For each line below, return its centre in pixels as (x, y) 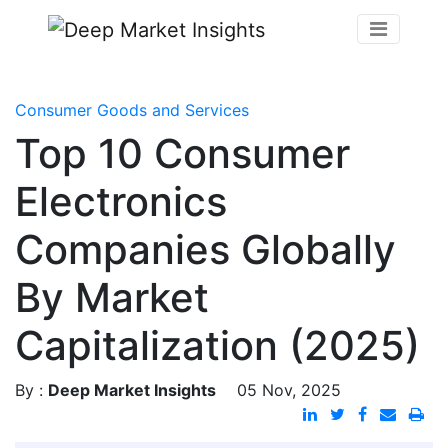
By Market (112, 297)
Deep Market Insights (132, 389)
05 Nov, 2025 (289, 389)
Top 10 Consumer (182, 153)
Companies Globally (205, 249)
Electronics (121, 201)
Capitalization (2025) (217, 345)
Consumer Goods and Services (132, 109)
